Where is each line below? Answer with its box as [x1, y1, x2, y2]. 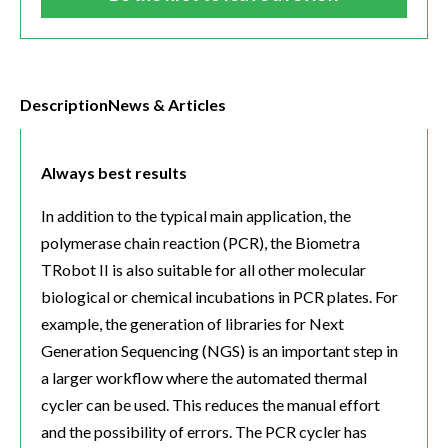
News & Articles [108, 94, 226, 114]
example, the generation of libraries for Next [41, 314, 344, 334]
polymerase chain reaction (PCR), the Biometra [41, 233, 360, 253]
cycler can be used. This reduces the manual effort [41, 395, 380, 415]
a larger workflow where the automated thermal [41, 368, 367, 388]
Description [20, 94, 108, 114]
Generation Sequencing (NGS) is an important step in [41, 341, 398, 361]
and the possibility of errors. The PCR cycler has [41, 422, 367, 442]
